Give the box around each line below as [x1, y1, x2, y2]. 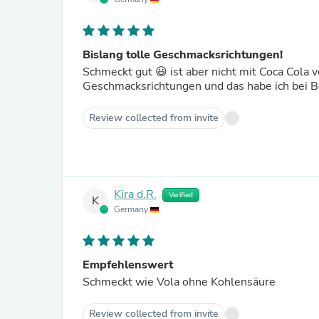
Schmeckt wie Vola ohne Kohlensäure [83, 274, 276, 290]
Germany [114, 204, 150, 215]
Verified [169, 190, 193, 200]
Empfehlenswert [83, 257, 173, 273]
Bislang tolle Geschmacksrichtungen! [83, 47, 283, 63]
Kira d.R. [114, 187, 157, 203]
